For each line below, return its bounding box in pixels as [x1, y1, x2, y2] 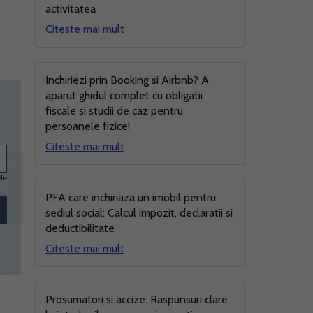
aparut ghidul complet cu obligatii [45, 89, 203, 102]
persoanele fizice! [45, 119, 130, 133]
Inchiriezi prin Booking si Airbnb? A [45, 73, 209, 87]
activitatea [45, 2, 96, 15]
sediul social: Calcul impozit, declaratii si [45, 206, 233, 219]
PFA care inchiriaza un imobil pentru [45, 191, 216, 204]
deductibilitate [45, 221, 115, 235]
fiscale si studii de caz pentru [45, 104, 183, 117]
